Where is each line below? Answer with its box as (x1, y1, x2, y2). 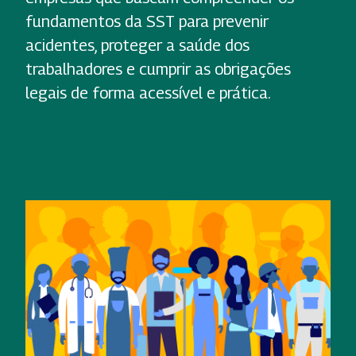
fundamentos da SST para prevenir (25, 12, 269, 32)
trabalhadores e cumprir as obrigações (25, 60, 291, 79)
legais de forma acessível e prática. (25, 83, 271, 103)
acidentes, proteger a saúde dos (25, 36, 250, 56)
